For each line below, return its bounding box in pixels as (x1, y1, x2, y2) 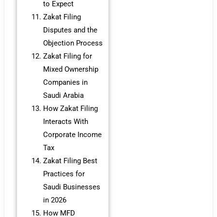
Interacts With (43, 117, 88, 126)
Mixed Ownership (43, 65, 98, 74)
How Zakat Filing (43, 104, 98, 113)
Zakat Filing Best (43, 156, 97, 166)
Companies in (43, 78, 88, 87)
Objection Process (43, 39, 103, 48)
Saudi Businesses (43, 183, 100, 192)
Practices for (43, 170, 85, 179)
